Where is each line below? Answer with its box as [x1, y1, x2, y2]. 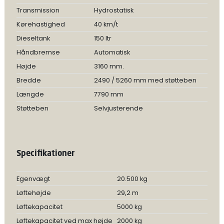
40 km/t [93, 20, 118, 28]
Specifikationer [16, 147, 74, 158]
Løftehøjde [16, 188, 51, 197]
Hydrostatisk [93, 6, 133, 14]
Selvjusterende [93, 104, 143, 112]
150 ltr [93, 34, 111, 42]
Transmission [16, 6, 59, 14]
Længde [16, 90, 44, 98]
